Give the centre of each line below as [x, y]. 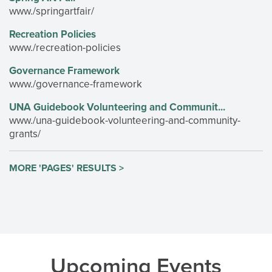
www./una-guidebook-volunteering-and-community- [125, 121]
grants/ [25, 134]
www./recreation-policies [65, 48]
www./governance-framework [76, 84]
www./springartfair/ [52, 11]
